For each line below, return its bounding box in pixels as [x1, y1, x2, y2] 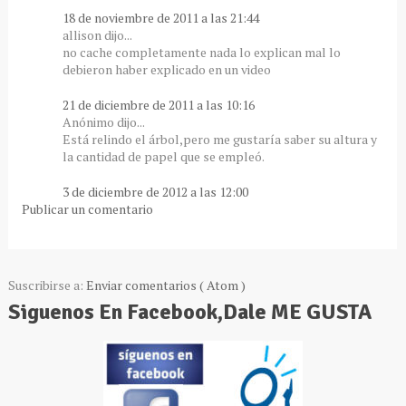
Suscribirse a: [7, 275, 86, 294]
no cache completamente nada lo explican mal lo [62, 43, 341, 61]
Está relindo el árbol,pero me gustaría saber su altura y [62, 130, 377, 148]
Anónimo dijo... [62, 112, 145, 130]
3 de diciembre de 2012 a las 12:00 [62, 182, 248, 200]
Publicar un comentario [21, 199, 153, 217]
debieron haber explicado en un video [62, 60, 271, 78]
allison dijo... [62, 25, 132, 43]
